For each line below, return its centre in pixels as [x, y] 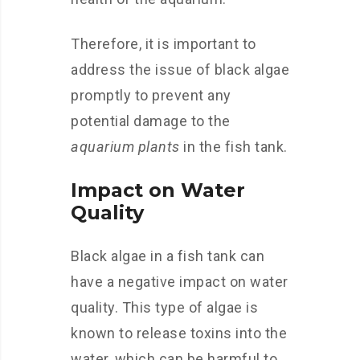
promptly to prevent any [151, 95]
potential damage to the [151, 121]
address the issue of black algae [180, 70]
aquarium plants [125, 147]
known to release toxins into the [179, 333]
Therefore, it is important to [164, 44]
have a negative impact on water [180, 282]
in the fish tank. [233, 147]
